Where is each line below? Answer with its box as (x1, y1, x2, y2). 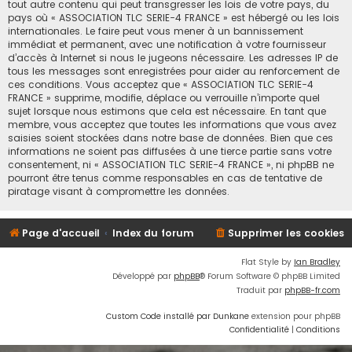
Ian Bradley (294, 256, 340, 269)
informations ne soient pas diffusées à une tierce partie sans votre (8, 145, 332, 159)
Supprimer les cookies (228, 226, 344, 240)
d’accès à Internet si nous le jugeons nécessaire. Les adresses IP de (8, 51, 338, 65)
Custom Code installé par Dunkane (106, 310, 249, 323)
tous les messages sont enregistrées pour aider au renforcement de (8, 64, 339, 79)
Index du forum (112, 226, 195, 240)
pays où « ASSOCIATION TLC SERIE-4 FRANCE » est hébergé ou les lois (8, 11, 339, 25)
